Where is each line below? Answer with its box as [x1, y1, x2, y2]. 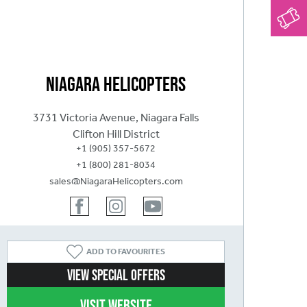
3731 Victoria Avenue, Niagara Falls [32, 110, 199, 124]
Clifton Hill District [72, 127, 160, 140]
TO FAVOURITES [104, 247, 165, 257]
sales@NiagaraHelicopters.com [49, 175, 183, 187]
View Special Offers [66, 267, 165, 284]
